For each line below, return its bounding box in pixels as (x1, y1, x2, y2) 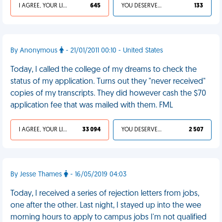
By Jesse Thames (10, 171, 64, 178)
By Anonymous (10, 47, 59, 55)
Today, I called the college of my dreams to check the (10, 66, 197, 74)
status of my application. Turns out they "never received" (10, 78, 206, 86)
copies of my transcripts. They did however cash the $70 (10, 90, 206, 98)
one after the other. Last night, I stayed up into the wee (10, 202, 201, 210)
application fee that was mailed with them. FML (10, 102, 173, 110)
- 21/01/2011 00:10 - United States (64, 47, 163, 55)
